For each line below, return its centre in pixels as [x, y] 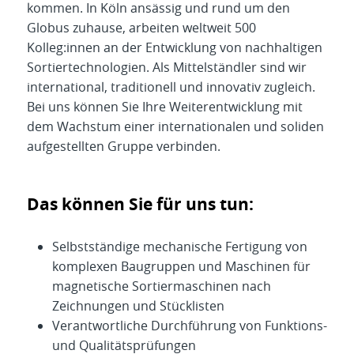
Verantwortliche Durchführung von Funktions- [190, 326]
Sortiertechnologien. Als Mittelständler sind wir [167, 68]
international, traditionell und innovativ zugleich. [171, 87]
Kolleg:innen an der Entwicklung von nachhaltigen [175, 48]
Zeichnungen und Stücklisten [138, 306]
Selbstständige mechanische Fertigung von [180, 247]
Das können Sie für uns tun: [140, 205]
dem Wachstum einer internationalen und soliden [175, 127]
